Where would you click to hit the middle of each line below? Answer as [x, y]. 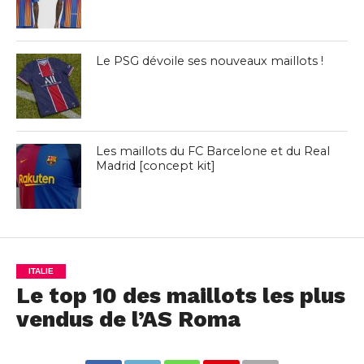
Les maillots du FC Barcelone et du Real [213, 151]
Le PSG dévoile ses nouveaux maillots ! [210, 61]
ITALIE [41, 271]
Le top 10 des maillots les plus [180, 296]
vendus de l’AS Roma [128, 319]
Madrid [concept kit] [156, 166]
